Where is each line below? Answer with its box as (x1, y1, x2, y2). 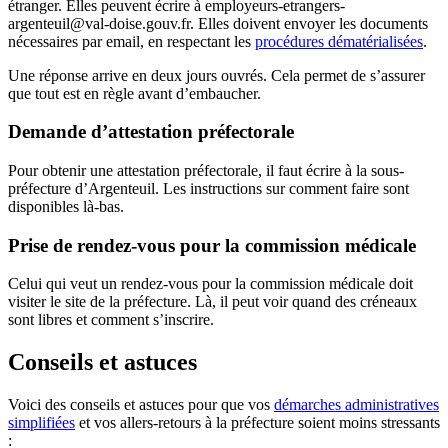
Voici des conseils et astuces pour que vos (8, 396, 274, 414)
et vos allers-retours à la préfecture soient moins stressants (75, 414, 440, 432)
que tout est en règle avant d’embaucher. (8, 84, 261, 102)
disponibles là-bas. (8, 197, 124, 215)
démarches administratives (274, 396, 439, 414)
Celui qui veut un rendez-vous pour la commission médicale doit (8, 275, 413, 293)
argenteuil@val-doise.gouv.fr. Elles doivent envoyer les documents (8, 14, 428, 32)
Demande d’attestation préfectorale (8, 121, 294, 143)
